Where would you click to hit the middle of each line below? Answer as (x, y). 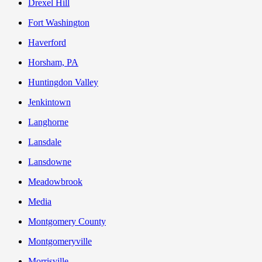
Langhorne (48, 122)
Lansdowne (50, 162)
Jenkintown (49, 102)
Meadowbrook (55, 182)
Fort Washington (59, 23)
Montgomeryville (60, 242)
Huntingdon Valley (63, 82)
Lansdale (45, 142)
